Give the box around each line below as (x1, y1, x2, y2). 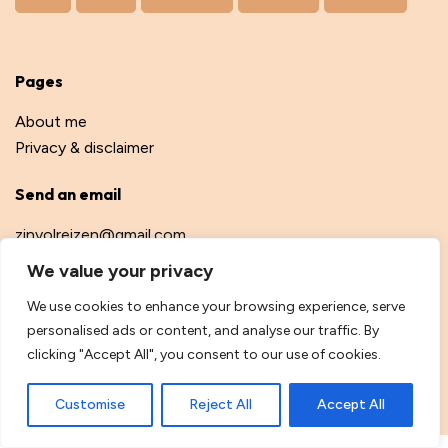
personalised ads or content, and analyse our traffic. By (27, 322, 379, 339)
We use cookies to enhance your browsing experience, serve (27, 298, 405, 315)
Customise (55, 396, 126, 413)
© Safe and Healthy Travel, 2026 (15, 333, 207, 348)
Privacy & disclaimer (15, 138, 154, 157)
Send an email (15, 184, 121, 204)
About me (15, 112, 87, 131)
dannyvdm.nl (136, 364, 214, 379)
